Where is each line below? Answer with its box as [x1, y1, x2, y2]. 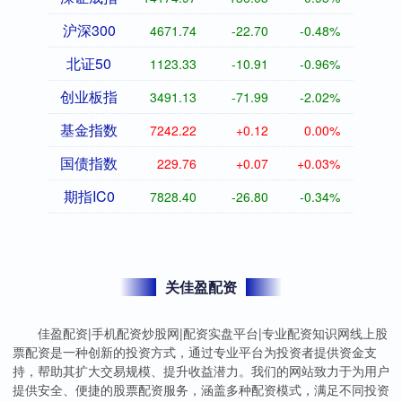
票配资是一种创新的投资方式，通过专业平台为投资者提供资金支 [13, 343, 377, 362]
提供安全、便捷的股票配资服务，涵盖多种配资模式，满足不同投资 [13, 380, 389, 399]
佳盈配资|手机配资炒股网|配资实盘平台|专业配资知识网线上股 [38, 324, 388, 343]
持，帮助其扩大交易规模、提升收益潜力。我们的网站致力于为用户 [13, 362, 389, 380]
